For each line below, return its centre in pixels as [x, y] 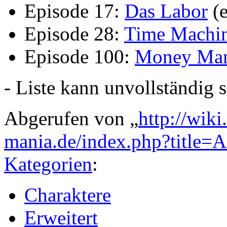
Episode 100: [80, 56]
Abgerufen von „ [71, 118]
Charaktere [68, 195]
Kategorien [48, 164]
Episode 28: [74, 33]
